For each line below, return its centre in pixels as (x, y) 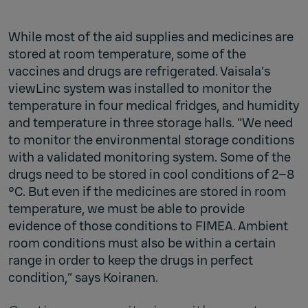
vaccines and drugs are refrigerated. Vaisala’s (139, 71)
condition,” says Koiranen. (83, 277)
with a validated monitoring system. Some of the (150, 157)
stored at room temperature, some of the (127, 54)
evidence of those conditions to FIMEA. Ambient (148, 226)
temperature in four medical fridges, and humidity (154, 106)
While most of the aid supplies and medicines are (151, 37)
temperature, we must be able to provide (126, 209)
